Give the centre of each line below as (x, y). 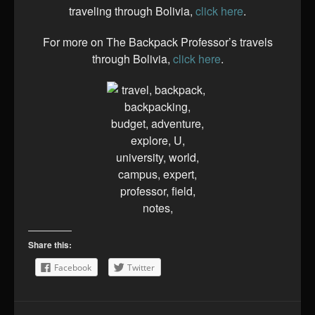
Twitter (141, 268)
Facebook (73, 268)
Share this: (50, 245)
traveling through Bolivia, (132, 11)
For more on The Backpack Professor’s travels (157, 42)
